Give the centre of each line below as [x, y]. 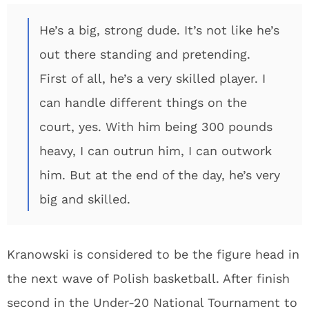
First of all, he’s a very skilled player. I [152, 78]
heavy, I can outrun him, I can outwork [156, 151]
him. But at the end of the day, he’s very [160, 175]
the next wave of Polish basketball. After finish [148, 278]
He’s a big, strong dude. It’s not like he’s [159, 30]
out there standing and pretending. [145, 54]
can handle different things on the [143, 102]
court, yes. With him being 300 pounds [156, 127]
